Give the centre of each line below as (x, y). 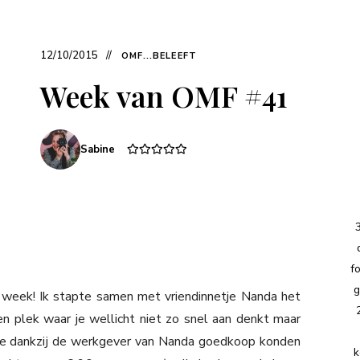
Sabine (97, 149)
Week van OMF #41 (164, 95)
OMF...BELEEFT (159, 55)
